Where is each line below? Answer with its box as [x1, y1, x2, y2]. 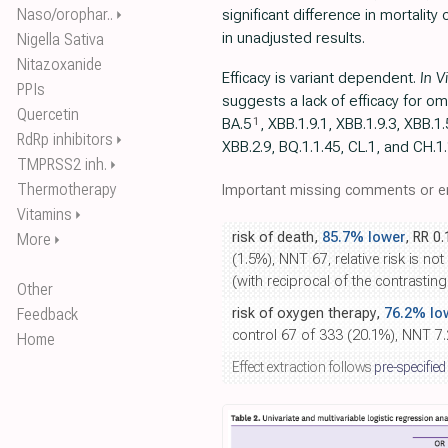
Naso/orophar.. [17, 5, 113, 24]
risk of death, [232, 229, 322, 246]
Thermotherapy [17, 180, 117, 199]
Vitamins [17, 205, 72, 224]
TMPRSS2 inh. [17, 155, 107, 174]
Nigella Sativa [17, 30, 104, 49]
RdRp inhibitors [17, 130, 113, 149]
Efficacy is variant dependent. [222, 69, 420, 87]
